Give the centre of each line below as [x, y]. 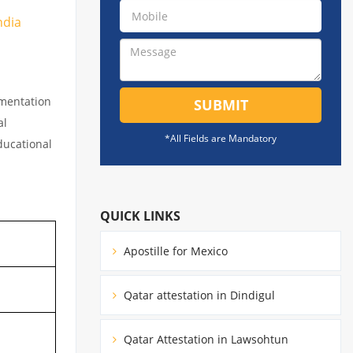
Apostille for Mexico [174, 251]
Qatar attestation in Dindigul [198, 295]
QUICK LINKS [140, 216]
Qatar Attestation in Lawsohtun [204, 339]
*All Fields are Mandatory [221, 138]
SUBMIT [221, 105]
